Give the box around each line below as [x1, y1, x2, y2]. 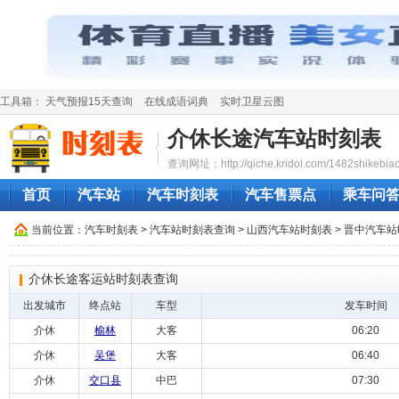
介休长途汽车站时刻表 [167, 126, 381, 151]
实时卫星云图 [220, 95, 284, 108]
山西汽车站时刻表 [247, 224, 332, 236]
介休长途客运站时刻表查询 [28, 272, 178, 286]
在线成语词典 [144, 95, 208, 108]
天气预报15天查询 [45, 95, 133, 108]
